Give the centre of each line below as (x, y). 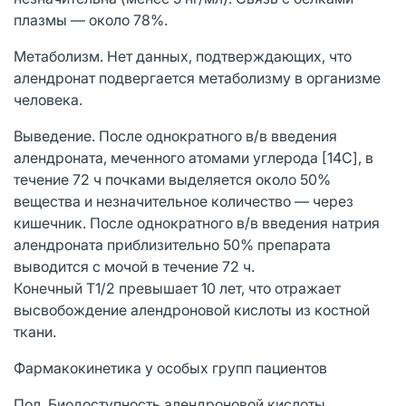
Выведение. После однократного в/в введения (175, 135)
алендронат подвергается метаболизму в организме (197, 77)
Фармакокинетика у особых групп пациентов (170, 367)
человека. (48, 99)
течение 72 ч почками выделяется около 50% (172, 179)
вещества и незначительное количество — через (184, 201)
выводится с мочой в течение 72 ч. (134, 266)
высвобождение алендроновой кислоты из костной (192, 309)
